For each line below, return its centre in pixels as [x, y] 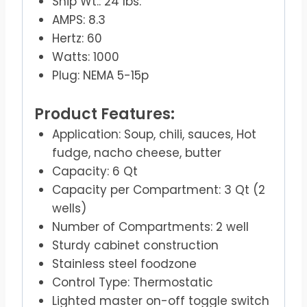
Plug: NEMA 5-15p [100, 76]
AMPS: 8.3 [78, 20]
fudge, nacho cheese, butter [136, 152]
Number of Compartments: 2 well [150, 226]
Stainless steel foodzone [124, 263]
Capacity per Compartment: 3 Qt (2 [158, 189]
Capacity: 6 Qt [95, 171]
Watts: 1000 [85, 57]
